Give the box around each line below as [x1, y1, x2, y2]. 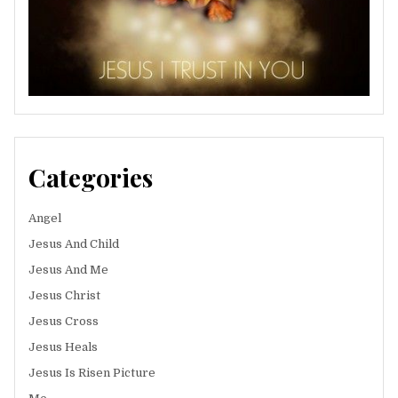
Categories [28, 161, 153, 195]
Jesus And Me [28, 263, 108, 277]
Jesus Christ [28, 289, 100, 303]
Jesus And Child [28, 237, 119, 251]
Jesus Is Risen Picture [28, 366, 155, 380]
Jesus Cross [28, 314, 99, 329]
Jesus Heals [28, 340, 98, 354]
